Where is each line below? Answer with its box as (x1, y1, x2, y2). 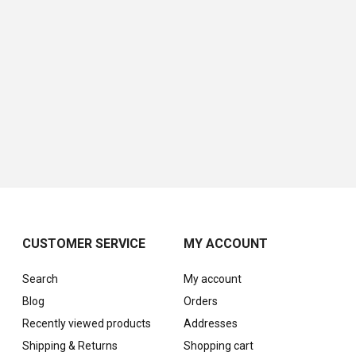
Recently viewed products (22, 317, 152, 330)
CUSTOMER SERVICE (22, 236, 146, 251)
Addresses (183, 317, 238, 330)
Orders (183, 295, 218, 308)
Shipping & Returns (22, 339, 118, 352)
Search (22, 273, 59, 285)
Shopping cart (183, 339, 253, 352)
